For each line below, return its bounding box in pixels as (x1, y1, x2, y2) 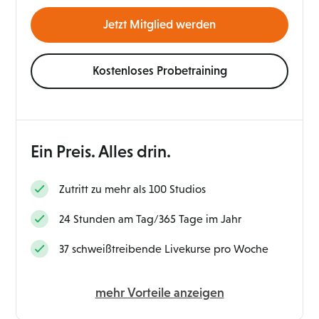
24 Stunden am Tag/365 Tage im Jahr (59, 213, 242, 226)
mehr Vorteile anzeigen (95, 286, 224, 300)
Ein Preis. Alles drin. (31, 142, 172, 162)
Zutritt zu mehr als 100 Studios (59, 183, 206, 196)
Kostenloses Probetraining (92, 63, 227, 78)
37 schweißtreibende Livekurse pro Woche (59, 243, 269, 256)
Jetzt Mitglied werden (103, 17, 216, 31)
